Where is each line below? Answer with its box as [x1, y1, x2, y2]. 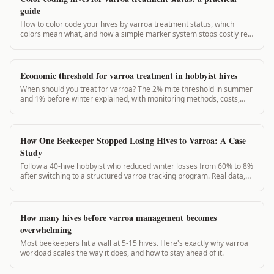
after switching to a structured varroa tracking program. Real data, [20, 170, 245, 181]
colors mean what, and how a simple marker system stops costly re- [20, 28, 250, 39]
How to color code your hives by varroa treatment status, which [20, 18, 234, 29]
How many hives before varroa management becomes [20, 210, 217, 224]
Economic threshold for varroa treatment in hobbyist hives [20, 68, 237, 82]
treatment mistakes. [20, 38, 89, 49]
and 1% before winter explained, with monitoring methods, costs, [20, 93, 240, 104]
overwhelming [20, 223, 72, 236]
